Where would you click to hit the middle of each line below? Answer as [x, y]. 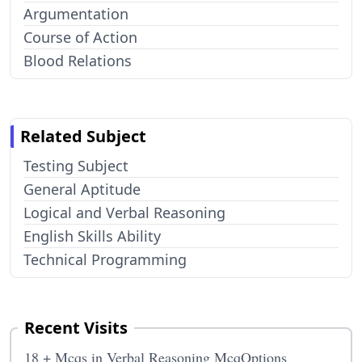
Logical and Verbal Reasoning [124, 213]
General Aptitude [82, 189]
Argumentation [76, 14]
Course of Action [80, 37]
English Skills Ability [92, 236]
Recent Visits [76, 328]
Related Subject [83, 136]
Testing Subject [76, 166]
